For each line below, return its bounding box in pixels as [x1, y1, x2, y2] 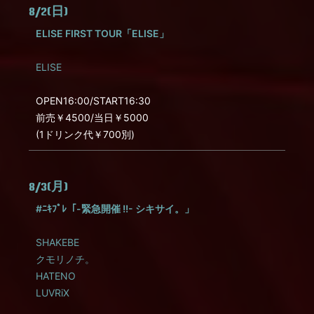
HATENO [36, 270, 76, 282]
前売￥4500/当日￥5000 [36, 111, 149, 123]
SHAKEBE [36, 236, 79, 248]
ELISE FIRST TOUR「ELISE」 [36, 27, 169, 39]
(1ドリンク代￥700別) [36, 128, 135, 140]
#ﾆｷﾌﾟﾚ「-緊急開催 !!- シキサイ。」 [36, 203, 194, 214]
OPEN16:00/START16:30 [36, 95, 151, 107]
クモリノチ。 [36, 253, 95, 265]
